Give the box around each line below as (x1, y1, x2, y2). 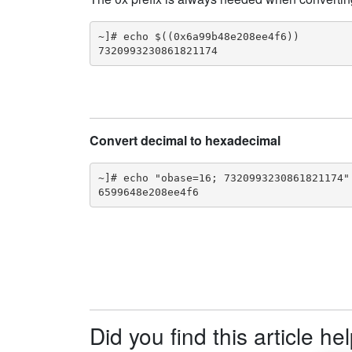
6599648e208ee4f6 (97, 185, 199, 198)
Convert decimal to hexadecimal (90, 131, 280, 149)
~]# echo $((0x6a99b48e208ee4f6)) (97, 30, 299, 42)
